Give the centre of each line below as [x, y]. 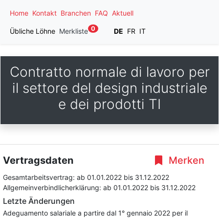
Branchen [76, 13]
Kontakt [44, 13]
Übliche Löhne [33, 31]
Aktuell [123, 13]
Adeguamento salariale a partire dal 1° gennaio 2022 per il [95, 213]
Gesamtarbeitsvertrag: [40, 177]
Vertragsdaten [38, 160]
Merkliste [74, 31]
